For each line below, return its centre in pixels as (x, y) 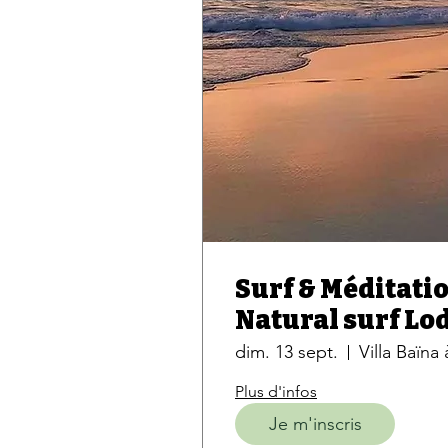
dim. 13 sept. (286, 352)
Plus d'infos (276, 391)
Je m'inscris (315, 423)
